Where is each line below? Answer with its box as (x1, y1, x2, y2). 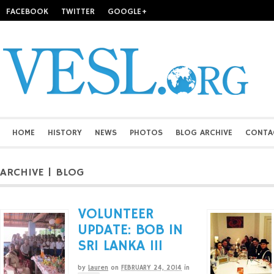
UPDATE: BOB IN (78, 221, 183, 239)
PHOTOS (130, 127, 163, 138)
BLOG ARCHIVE (176, 127, 232, 138)
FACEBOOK (6, 6, 48, 17)
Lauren (88, 264, 108, 272)
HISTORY (48, 127, 82, 138)
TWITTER (61, 6, 95, 17)
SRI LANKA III (78, 237, 163, 255)
